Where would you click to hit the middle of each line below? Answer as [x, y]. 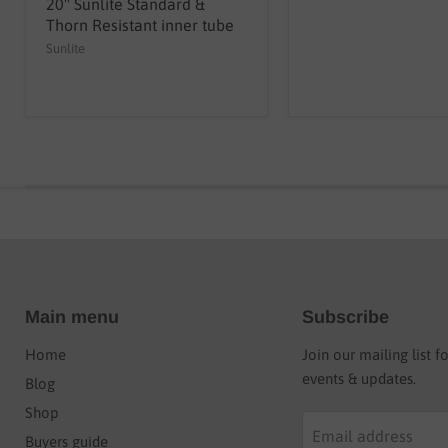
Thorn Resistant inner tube [140, 24]
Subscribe [345, 316]
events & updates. [358, 378]
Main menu [72, 316]
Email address [362, 435]
